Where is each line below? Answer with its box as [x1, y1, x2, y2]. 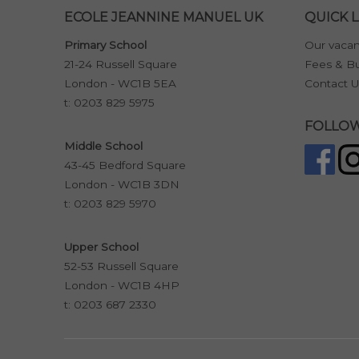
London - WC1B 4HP [63, 279, 179, 292]
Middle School [63, 139, 143, 153]
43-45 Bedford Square [63, 159, 186, 172]
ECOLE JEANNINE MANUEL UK [63, 10, 263, 26]
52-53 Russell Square [63, 260, 179, 273]
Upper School [63, 240, 139, 254]
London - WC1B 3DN [63, 178, 179, 192]
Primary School [63, 38, 147, 52]
